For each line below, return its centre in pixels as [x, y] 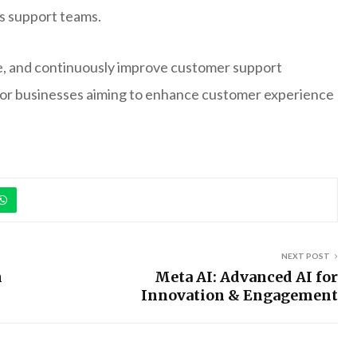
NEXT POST [306, 255]
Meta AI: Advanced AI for [246, 277]
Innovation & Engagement [239, 295]
